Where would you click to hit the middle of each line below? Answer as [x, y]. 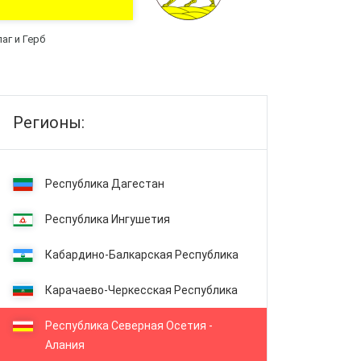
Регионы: [48, 122]
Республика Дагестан [104, 184]
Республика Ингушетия [107, 219]
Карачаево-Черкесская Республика [141, 290]
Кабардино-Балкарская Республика [141, 255]
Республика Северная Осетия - [129, 326]
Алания [64, 345]
